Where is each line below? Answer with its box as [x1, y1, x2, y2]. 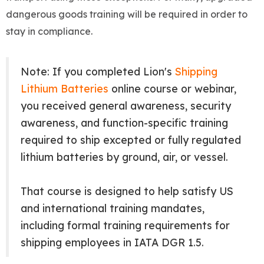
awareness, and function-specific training [21, 116, 228, 130]
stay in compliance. [6, 25, 95, 38]
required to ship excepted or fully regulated [21, 133, 241, 147]
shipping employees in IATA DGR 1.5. [21, 236, 204, 249]
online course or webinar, [108, 82, 236, 95]
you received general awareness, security [21, 99, 231, 113]
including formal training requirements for [21, 219, 230, 232]
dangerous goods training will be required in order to [6, 8, 247, 21]
